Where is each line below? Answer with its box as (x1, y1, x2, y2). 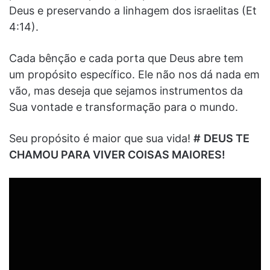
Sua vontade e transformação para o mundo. (9, 100, 238, 113)
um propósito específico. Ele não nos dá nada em (9, 67, 260, 81)
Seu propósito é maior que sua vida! (9, 131, 193, 145)
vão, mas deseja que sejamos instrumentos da (9, 84, 243, 97)
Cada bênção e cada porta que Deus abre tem (9, 51, 243, 64)
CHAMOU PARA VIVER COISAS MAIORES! (9, 148, 225, 161)
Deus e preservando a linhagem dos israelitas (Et (9, 4, 257, 17)
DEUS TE (204, 131, 250, 145)
